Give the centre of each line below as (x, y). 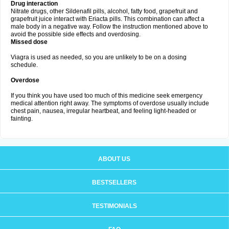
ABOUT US (114, 159)
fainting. (22, 119)
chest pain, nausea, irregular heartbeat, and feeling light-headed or (104, 111)
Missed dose (29, 42)
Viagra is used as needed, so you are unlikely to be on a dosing (99, 57)
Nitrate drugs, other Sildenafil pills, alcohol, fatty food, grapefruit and (104, 11)
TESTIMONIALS (114, 206)
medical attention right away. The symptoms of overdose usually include (110, 103)
